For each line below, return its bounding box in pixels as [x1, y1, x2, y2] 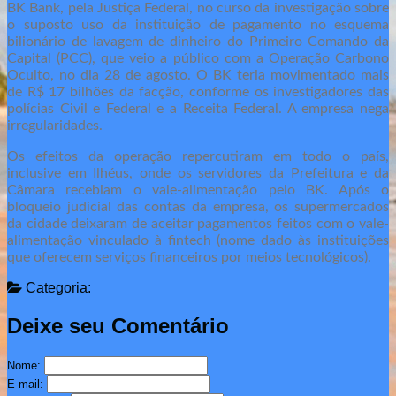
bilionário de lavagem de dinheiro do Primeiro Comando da [7, 34, 389, 49]
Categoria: [22, 279, 91, 295]
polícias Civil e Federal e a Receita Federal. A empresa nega [7, 101, 389, 116]
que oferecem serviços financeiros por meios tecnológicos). [7, 249, 371, 264]
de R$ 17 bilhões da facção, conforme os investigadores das [7, 84, 389, 99]
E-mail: [7, 377, 43, 391]
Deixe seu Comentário [7, 313, 229, 338]
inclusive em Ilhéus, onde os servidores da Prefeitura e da [7, 165, 389, 180]
